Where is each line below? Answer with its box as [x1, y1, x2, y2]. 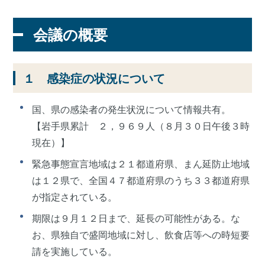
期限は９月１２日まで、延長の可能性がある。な [32, 211, 241, 225]
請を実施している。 [32, 244, 118, 258]
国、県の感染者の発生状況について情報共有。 [32, 102, 231, 116]
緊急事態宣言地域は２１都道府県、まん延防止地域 [32, 156, 250, 170]
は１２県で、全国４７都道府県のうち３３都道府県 [32, 173, 250, 187]
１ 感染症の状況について [23, 69, 166, 86]
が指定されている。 [32, 189, 118, 203]
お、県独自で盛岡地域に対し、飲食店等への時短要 [32, 227, 250, 241]
